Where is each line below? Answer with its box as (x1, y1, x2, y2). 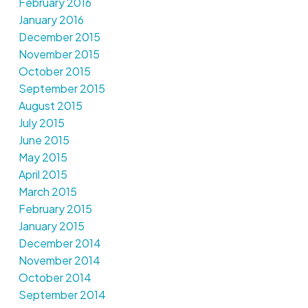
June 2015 (18, 132, 69, 147)
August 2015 (18, 98, 82, 113)
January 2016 (18, 12, 84, 27)
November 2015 (18, 46, 100, 61)
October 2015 (18, 63, 91, 78)
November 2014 (18, 252, 100, 267)
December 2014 (18, 235, 101, 250)
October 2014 (18, 269, 91, 285)
